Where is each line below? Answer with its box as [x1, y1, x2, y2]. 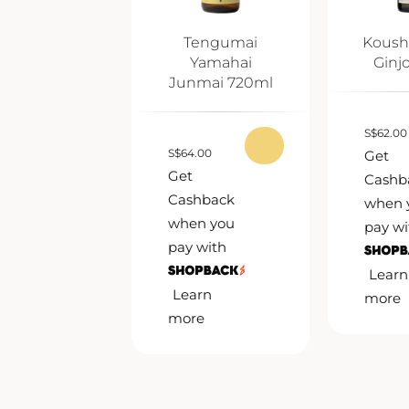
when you [168, 215, 236, 233]
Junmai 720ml [168, 74, 273, 92]
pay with [168, 238, 227, 257]
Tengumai [184, 34, 258, 52]
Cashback [168, 191, 236, 209]
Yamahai [189, 54, 252, 72]
